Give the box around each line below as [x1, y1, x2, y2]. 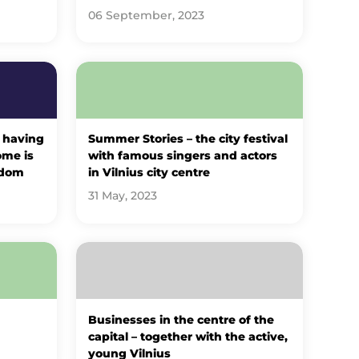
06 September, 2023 [88, 8, 205, 22]
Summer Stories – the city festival [88, 132, 288, 146]
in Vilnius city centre [88, 166, 211, 179]
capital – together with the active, [88, 330, 288, 344]
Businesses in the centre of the [88, 313, 275, 327]
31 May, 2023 [88, 189, 158, 203]
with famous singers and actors [88, 149, 278, 163]
